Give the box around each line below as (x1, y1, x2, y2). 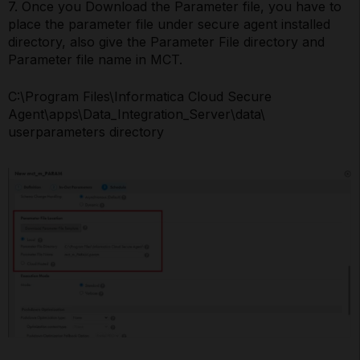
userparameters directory (8, 123, 164, 140)
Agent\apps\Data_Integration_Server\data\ (8, 105, 265, 122)
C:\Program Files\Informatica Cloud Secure (8, 88, 272, 104)
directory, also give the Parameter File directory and (8, 33, 325, 50)
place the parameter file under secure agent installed (8, 15, 330, 32)
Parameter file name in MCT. (8, 51, 182, 67)
